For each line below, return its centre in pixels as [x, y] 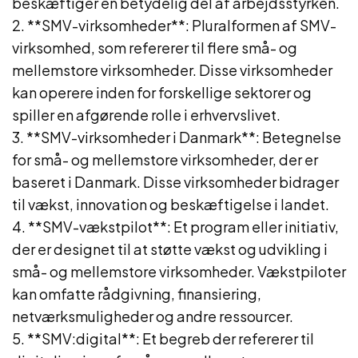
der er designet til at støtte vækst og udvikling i [170, 249]
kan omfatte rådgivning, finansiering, [137, 294]
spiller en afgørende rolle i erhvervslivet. [146, 115]
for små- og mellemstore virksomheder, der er [165, 159]
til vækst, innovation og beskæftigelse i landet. [171, 204]
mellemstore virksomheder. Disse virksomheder [172, 70]
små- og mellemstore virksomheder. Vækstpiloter [179, 271]
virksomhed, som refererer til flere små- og [155, 48]
